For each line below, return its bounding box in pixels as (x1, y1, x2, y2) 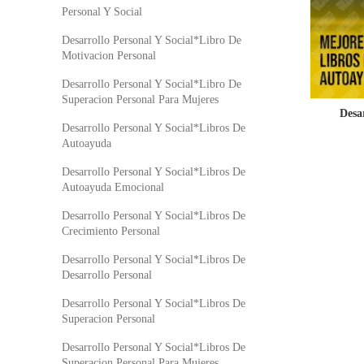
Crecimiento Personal (62, 225, 160, 237)
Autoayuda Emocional (62, 181, 164, 193)
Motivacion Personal (62, 50, 156, 62)
